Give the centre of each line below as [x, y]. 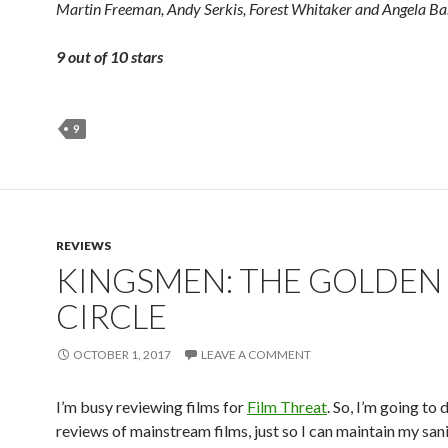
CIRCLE [111, 316]
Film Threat [287, 406]
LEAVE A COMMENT [256, 354]
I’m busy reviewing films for [151, 406]
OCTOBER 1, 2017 [122, 354]
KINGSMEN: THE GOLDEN [249, 280]
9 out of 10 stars [109, 56]
